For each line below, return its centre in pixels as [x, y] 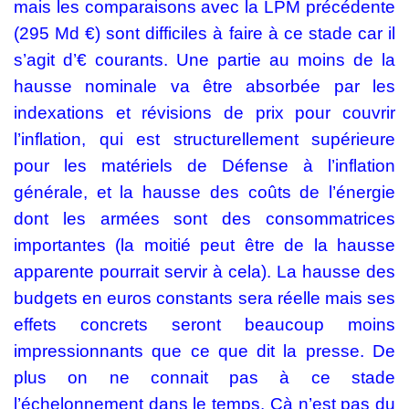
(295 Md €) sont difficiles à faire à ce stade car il [204, 34]
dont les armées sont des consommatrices [204, 219]
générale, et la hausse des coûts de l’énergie [204, 193]
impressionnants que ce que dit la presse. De [204, 351]
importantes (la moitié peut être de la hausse [204, 246]
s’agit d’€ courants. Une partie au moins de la [204, 60]
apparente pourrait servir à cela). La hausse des [204, 272]
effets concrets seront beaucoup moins [204, 325]
